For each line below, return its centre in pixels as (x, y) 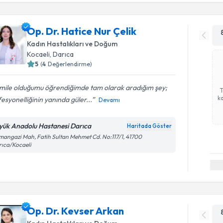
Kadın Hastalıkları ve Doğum (72, 44)
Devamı (110, 100)
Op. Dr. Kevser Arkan (76, 211)
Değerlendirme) (70, 64)
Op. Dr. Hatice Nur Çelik (82, 31)
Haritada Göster (150, 126)
